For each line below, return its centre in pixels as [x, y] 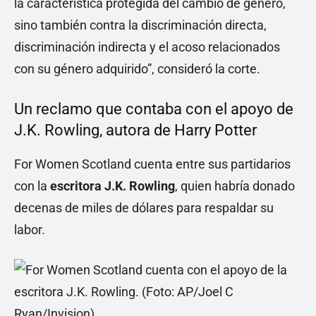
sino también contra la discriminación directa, [140, 25]
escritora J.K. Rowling [113, 186]
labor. [30, 230]
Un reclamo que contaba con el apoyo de [154, 109]
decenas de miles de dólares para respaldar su [144, 208]
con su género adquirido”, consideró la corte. [137, 69]
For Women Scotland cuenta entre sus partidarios [152, 164]
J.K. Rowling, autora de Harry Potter [135, 130]
